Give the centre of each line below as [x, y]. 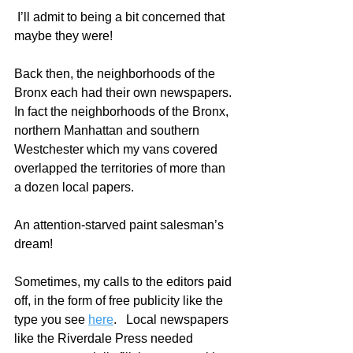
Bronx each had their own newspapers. [124, 93]
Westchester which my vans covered [117, 149]
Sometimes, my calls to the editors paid [124, 282]
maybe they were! [65, 36]
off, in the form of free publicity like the [120, 301]
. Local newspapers [173, 320]
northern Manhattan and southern [108, 130]
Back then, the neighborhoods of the [116, 74]
